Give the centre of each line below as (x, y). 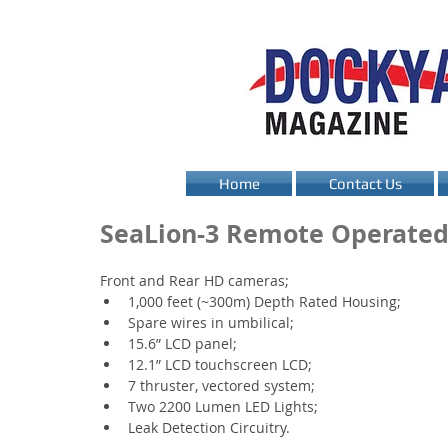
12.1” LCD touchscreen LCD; (220, 364)
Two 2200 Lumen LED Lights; (223, 406)
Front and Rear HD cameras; (194, 280)
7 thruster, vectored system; (221, 385)
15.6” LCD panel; (182, 343)
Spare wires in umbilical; (211, 322)
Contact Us (365, 183)
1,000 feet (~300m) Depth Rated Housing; (264, 301)
